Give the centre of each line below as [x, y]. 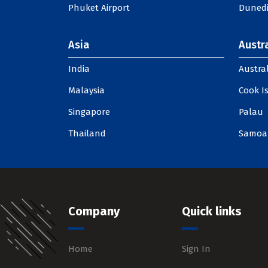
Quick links [212, 211]
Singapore [89, 112]
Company [94, 211]
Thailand [87, 133]
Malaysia [86, 90]
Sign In [196, 249]
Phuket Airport [99, 8]
